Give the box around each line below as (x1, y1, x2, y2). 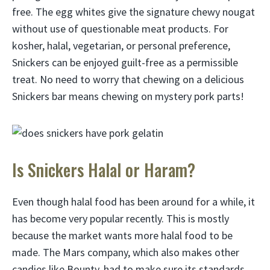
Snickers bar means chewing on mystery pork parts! (12, 89, 244, 103)
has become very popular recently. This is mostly (12, 212, 229, 225)
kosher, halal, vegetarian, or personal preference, (12, 39, 230, 52)
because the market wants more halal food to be (12, 228, 233, 242)
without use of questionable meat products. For (12, 22, 228, 36)
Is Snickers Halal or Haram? (12, 157, 195, 182)
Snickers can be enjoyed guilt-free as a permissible (12, 55, 238, 69)
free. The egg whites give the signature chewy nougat (12, 5, 255, 19)
